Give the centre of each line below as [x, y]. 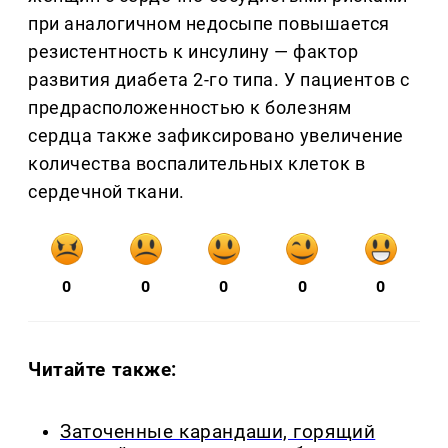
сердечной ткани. [106, 192]
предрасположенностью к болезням [190, 108]
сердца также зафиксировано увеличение [216, 136]
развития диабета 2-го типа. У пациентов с [219, 80]
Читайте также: [103, 370]
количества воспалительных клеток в [197, 164]
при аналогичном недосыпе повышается [209, 24]
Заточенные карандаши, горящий [218, 432]
